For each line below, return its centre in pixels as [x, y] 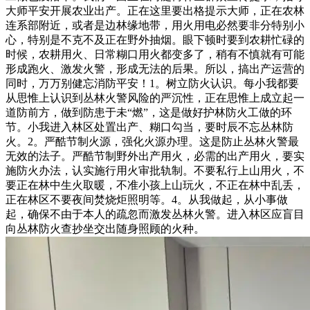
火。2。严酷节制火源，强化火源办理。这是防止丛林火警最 [152, 142]
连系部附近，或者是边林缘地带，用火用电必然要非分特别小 [155, 25]
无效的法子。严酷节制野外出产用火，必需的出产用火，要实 [155, 156]
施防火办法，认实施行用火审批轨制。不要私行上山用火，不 [155, 171]
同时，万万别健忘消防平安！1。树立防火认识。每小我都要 [152, 83]
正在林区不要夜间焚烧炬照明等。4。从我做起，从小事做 [147, 200]
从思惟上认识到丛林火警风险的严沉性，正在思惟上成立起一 [155, 98]
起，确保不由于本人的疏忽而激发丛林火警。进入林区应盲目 [155, 214]
